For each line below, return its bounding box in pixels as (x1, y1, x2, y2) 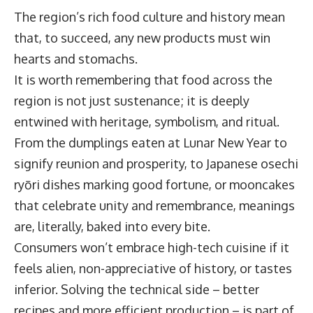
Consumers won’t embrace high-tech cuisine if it (14, 240, 289, 256)
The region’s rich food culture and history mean (14, 9, 285, 25)
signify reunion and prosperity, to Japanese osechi (14, 156, 298, 172)
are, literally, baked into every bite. (14, 219, 216, 235)
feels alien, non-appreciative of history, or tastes (14, 261, 292, 277)
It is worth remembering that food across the (14, 72, 272, 88)
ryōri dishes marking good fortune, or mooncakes (14, 177, 295, 193)
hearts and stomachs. (14, 51, 143, 67)
